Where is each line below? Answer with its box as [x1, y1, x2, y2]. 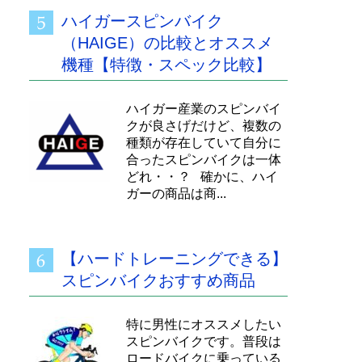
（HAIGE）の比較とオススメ [61, 34, 273, 52]
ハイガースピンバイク [61, 12, 223, 30]
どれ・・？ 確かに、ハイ [126, 170, 278, 183]
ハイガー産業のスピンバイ [126, 102, 281, 116]
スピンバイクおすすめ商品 [61, 271, 255, 289]
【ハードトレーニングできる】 [61, 250, 288, 267]
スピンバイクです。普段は [126, 335, 281, 348]
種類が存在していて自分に [126, 136, 281, 149]
